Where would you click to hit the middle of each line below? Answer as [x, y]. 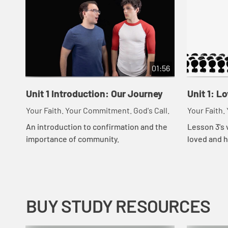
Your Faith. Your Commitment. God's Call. [97, 110]
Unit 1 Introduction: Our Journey [94, 94]
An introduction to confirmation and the [96, 126]
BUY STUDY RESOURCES [118, 206]
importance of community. [72, 138]
